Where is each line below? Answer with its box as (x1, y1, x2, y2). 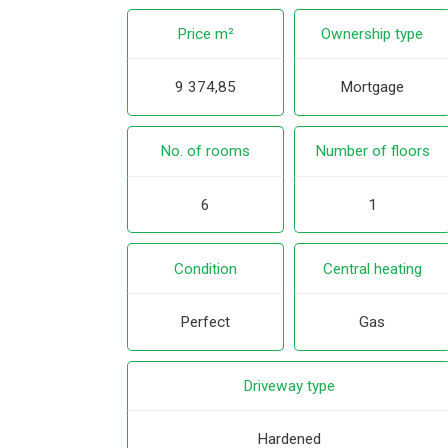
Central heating (322, 259, 422, 278)
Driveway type (242, 376, 335, 395)
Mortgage (340, 78, 405, 97)
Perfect (180, 312, 231, 331)
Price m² (176, 25, 234, 44)
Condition (173, 259, 237, 278)
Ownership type (321, 25, 424, 44)
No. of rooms (160, 142, 251, 161)
